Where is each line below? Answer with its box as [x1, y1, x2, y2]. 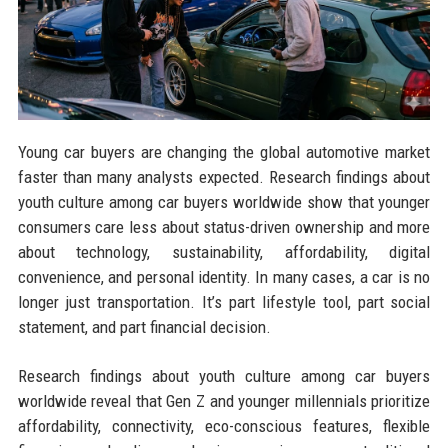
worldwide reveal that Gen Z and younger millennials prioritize [17, 391, 431, 412]
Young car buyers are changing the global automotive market [17, 142, 431, 163]
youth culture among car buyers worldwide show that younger [17, 192, 431, 213]
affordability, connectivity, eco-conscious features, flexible [17, 416, 431, 437]
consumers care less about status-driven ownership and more [17, 217, 431, 238]
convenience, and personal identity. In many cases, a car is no [17, 267, 431, 288]
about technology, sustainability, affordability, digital [17, 242, 431, 263]
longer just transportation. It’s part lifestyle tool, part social [17, 292, 431, 313]
